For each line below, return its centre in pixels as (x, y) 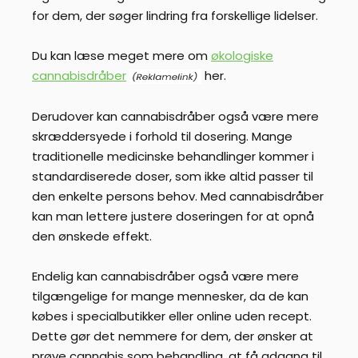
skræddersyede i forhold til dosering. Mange (162, 136)
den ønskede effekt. (92, 236)
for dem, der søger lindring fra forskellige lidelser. (175, 15)
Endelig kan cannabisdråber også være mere (165, 276)
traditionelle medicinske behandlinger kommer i (173, 156)
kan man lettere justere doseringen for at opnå (173, 216)
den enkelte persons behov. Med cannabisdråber (178, 196)
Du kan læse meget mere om (121, 56)
